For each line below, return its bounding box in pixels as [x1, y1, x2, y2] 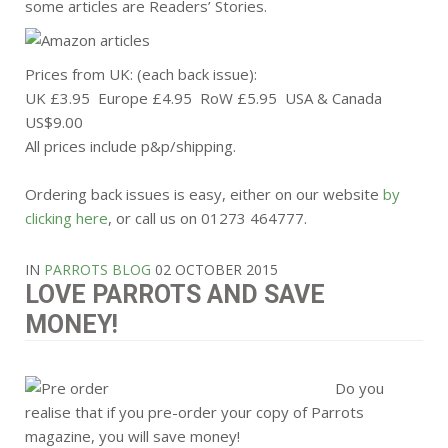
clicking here [25, 208, 108, 228]
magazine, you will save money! [25, 426, 240, 446]
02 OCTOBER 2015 [155, 260, 278, 279]
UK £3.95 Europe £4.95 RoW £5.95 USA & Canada [25, 88, 382, 108]
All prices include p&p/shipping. [25, 136, 236, 156]
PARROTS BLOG [44, 260, 151, 279]
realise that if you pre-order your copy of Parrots [25, 402, 364, 422]
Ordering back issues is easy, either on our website [25, 184, 383, 204]
